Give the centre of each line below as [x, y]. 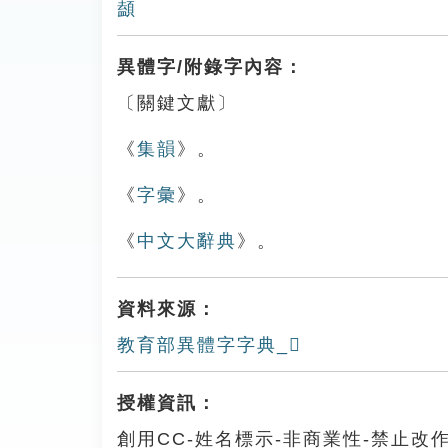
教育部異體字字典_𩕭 [209, 345]
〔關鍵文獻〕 [177, 103]
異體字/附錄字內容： [210, 67]
